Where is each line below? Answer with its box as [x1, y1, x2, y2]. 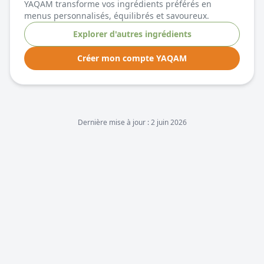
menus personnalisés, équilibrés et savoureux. [24, 10, 209, 21]
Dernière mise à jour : [77, 117, 151, 127]
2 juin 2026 [150, 117, 187, 127]
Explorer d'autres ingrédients [72, 28, 192, 39]
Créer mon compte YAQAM [77, 52, 187, 64]
